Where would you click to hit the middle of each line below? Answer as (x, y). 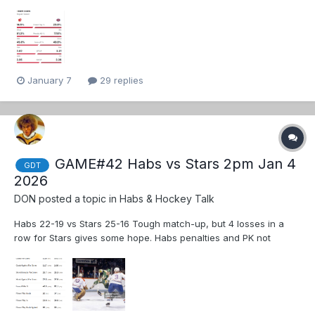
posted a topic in (78, 199)
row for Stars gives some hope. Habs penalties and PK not (142, 238)
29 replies (120, 81)
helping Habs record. (60, 252)
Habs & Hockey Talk (167, 199)
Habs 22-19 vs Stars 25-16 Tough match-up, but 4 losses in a (149, 224)
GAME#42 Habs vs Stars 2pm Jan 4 (175, 164)
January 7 (50, 81)
